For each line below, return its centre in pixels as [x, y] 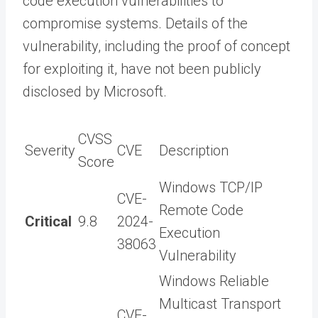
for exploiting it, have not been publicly [142, 68]
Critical [48, 221]
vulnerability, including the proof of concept [157, 46]
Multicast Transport [220, 303]
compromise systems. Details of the [135, 23]
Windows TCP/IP [211, 187]
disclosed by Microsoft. [95, 91]
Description [194, 150]
